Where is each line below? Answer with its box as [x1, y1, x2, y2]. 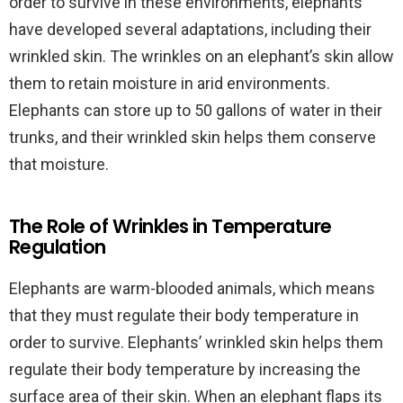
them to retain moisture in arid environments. [9, 74, 330, 93]
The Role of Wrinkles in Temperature [9, 213, 332, 239]
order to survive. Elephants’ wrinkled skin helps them [9, 333, 383, 352]
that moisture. [9, 155, 109, 174]
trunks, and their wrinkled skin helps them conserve [9, 128, 376, 147]
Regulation [9, 234, 106, 260]
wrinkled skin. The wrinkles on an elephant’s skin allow [9, 47, 394, 66]
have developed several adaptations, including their [9, 20, 372, 39]
